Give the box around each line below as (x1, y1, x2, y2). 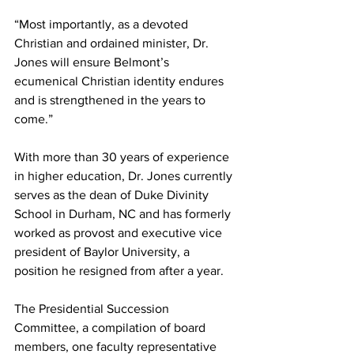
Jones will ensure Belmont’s (14, 55, 172, 69)
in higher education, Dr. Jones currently (14, 169, 235, 183)
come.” (14, 112, 53, 126)
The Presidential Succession (14, 302, 172, 315)
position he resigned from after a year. (14, 264, 224, 277)
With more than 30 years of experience (14, 150, 232, 164)
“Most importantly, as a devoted (14, 17, 191, 31)
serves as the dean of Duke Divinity (14, 188, 212, 201)
